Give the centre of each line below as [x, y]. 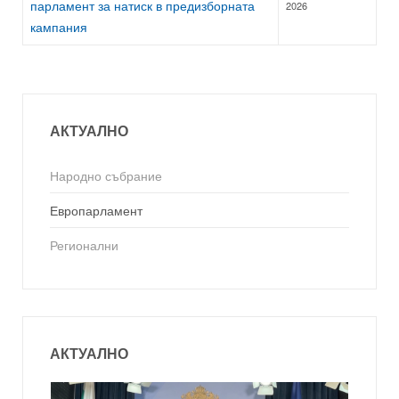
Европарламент [96, 211]
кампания [59, 27]
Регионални [84, 245]
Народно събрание [106, 176]
